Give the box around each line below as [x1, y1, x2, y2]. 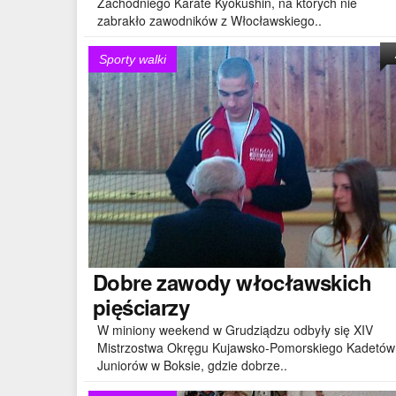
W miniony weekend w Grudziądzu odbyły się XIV [97, 320, 373, 339]
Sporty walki [99, 52, 166, 66]
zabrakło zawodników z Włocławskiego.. [97, 11, 322, 29]
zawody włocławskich [151, 266, 371, 297]
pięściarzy [93, 291, 190, 322]
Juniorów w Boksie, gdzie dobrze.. [97, 355, 287, 374]
